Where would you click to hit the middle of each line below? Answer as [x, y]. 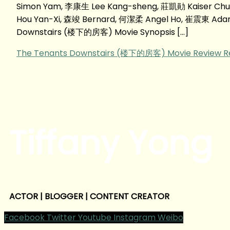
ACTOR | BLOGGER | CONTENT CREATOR [89, 196]
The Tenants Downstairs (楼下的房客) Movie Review [119, 53]
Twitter [61, 217]
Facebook [24, 217]
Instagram [135, 217]
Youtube [95, 217]
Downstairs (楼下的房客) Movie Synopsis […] [102, 32]
